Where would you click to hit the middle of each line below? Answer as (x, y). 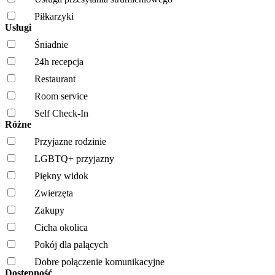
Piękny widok (61, 176)
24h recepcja (59, 61)
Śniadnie (51, 44)
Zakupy (49, 210)
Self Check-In (61, 113)
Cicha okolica (61, 227)
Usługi (19, 27)
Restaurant (55, 79)
